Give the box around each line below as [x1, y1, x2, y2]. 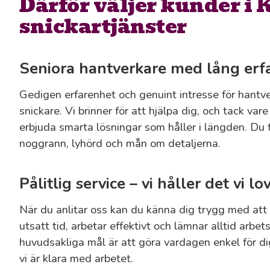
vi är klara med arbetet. [19, 250, 133, 266]
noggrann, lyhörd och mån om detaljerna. [19, 136, 221, 151]
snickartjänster [19, 11, 187, 42]
